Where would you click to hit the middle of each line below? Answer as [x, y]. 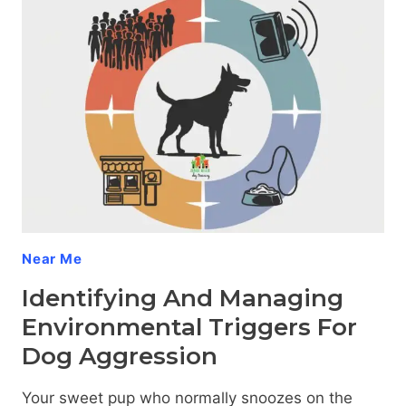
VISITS [121, 91]
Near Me [52, 258]
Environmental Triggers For [189, 327]
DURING [125, 53]
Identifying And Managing [183, 298]
